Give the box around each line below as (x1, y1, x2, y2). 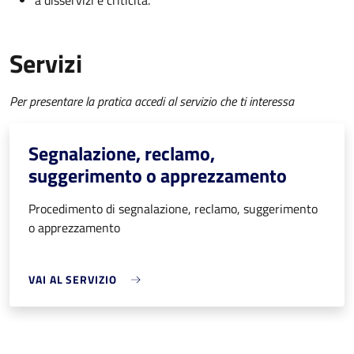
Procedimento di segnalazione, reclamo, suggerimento (28, 199, 318, 219)
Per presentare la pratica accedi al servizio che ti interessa (9, 92, 294, 111)
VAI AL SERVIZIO (28, 271, 117, 288)
